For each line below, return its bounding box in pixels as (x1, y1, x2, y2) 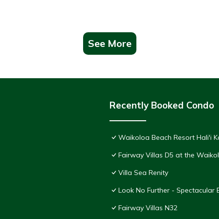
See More (88, 37, 131, 50)
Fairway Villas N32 (118, 203, 177, 213)
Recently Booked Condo (109, 99, 214, 111)
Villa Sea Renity (118, 168, 168, 177)
